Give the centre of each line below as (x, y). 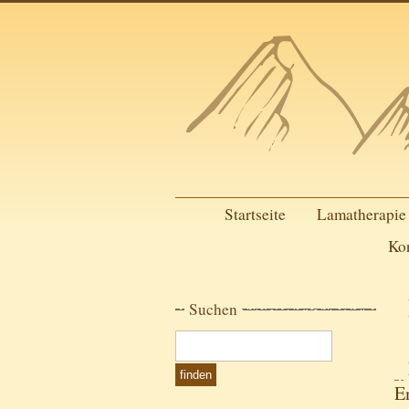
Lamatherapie (361, 214)
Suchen (213, 309)
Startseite (255, 214)
